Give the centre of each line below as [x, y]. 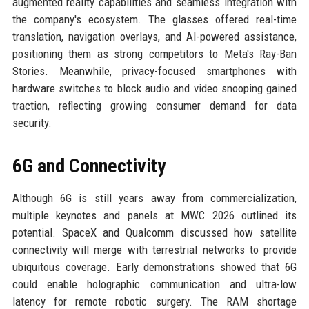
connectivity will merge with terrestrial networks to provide [154, 250]
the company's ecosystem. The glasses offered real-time [154, 19]
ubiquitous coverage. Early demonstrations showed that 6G [154, 267]
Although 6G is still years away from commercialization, [154, 198]
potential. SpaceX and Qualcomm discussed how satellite [154, 232]
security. [32, 123]
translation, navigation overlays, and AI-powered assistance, [154, 37]
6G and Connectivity [89, 166]
